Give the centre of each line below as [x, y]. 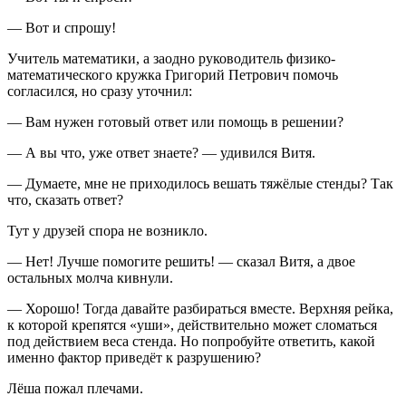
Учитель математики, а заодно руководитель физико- [171, 59]
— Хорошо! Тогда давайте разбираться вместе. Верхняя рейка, [200, 309]
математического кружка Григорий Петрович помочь [173, 75]
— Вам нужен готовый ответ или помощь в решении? [175, 122]
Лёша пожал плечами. [75, 389]
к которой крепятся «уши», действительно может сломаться [192, 325]
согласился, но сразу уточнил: [100, 92]
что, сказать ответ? [65, 200]
